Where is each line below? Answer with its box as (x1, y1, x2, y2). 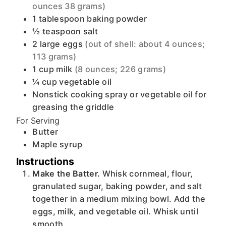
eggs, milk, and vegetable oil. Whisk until (32, 206, 198, 216)
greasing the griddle (32, 101, 115, 112)
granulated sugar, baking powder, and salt (32, 181, 202, 191)
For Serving (16, 115, 60, 126)
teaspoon (42, 26, 81, 36)
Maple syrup (32, 139, 83, 149)
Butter (32, 126, 59, 137)
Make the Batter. (40, 168, 102, 179)
